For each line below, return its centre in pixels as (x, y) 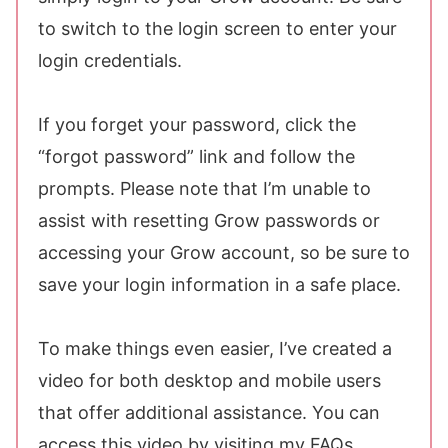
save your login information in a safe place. (219, 285)
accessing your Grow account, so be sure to (224, 253)
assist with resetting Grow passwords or (209, 221)
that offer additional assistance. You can (209, 413)
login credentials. (110, 61)
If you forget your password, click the (197, 125)
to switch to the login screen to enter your (217, 29)
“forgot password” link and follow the (196, 157)
